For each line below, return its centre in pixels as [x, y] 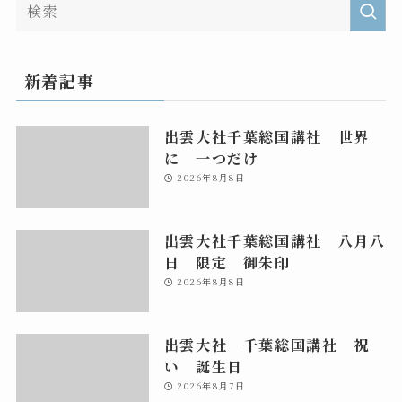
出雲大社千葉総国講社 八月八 [275, 240]
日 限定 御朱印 [227, 262]
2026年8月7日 [211, 385]
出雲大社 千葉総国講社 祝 [267, 344]
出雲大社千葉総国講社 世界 [267, 137]
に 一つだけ [211, 158]
